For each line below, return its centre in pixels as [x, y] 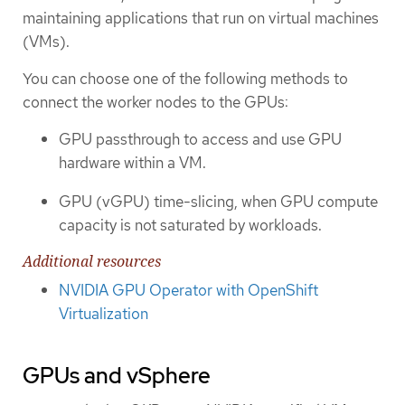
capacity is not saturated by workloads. [190, 225]
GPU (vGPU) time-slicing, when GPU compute [218, 201]
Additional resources [92, 262]
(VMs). [46, 41]
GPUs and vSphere [117, 376]
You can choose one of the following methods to [185, 79]
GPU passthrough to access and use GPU [200, 140]
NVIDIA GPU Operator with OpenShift [188, 291]
